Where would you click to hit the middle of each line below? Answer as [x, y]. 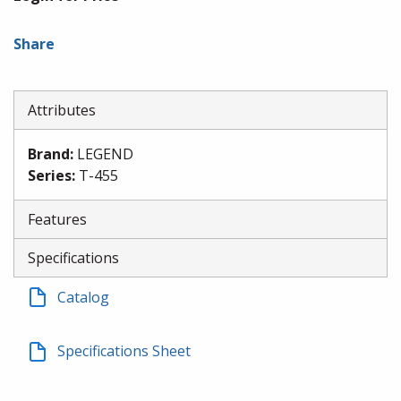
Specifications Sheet [124, 351]
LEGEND [105, 154]
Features [57, 219]
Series [50, 175]
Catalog [83, 297]
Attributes [62, 110]
